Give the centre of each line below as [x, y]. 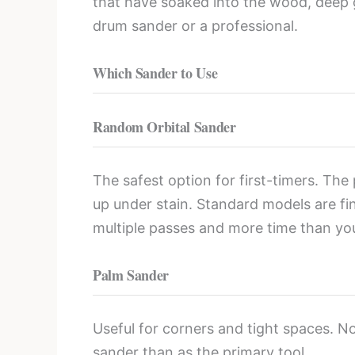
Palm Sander [131, 275]
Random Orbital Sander [164, 126]
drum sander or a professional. [195, 26]
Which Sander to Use [155, 73]
